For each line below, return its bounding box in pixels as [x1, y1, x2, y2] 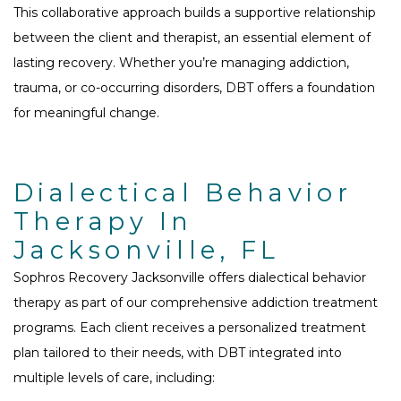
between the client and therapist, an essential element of [13, 30, 371, 47]
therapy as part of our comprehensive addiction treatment [13, 294, 378, 311]
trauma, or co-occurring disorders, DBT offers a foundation [13, 80, 375, 97]
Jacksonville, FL [13, 235, 280, 266]
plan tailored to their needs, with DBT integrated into [13, 345, 342, 362]
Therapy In [13, 207, 193, 237]
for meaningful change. [13, 105, 159, 122]
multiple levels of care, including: [13, 370, 215, 387]
